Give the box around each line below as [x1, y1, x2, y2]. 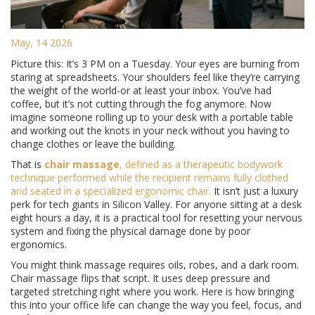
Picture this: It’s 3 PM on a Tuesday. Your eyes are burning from [11, 57, 300, 71]
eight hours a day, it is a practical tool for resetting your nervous [11, 211, 302, 225]
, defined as [120, 157, 175, 172]
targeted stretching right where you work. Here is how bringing [11, 285, 294, 299]
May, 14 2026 [11, 36, 72, 50]
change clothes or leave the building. [11, 137, 176, 151]
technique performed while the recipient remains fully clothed [11, 171, 288, 185]
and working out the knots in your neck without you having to [11, 124, 290, 138]
